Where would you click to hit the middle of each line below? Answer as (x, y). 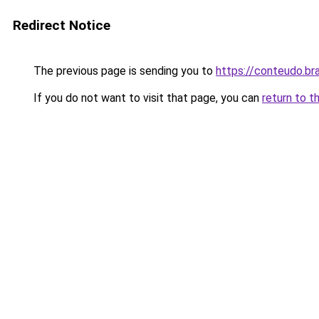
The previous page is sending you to (123, 71)
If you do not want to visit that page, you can (146, 98)
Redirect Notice (62, 25)
